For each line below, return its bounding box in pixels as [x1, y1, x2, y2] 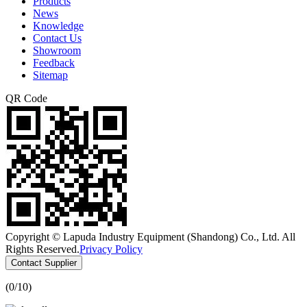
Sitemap [33, 69, 68, 81]
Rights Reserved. [5, 243, 79, 255]
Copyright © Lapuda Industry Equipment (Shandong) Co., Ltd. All [5, 230, 295, 243]
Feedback [33, 56, 75, 69]
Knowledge [33, 19, 84, 32]
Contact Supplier [11, 257, 77, 268]
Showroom [33, 44, 81, 56]
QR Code [5, 92, 47, 104]
